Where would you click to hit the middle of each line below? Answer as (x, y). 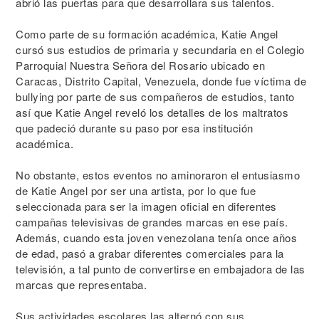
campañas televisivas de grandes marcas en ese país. (152, 222)
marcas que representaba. (81, 284)
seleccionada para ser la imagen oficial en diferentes (146, 206)
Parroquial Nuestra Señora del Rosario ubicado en (140, 65)
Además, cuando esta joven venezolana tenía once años (156, 237)
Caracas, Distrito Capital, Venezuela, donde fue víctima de (161, 81)
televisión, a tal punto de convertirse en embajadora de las (161, 269)
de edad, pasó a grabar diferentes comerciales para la (150, 253)
